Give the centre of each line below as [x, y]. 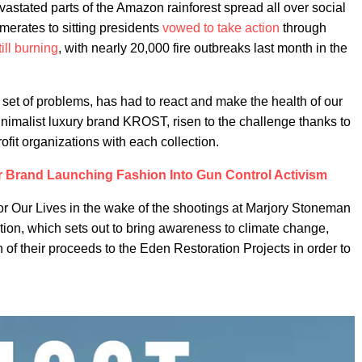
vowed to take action [221, 28]
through [303, 28]
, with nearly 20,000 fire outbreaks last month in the [203, 48]
